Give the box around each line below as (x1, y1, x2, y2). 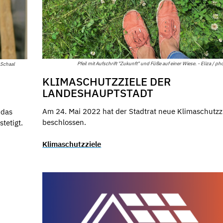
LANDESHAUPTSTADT (42, 85, 154, 100)
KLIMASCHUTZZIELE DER (42, 74, 171, 89)
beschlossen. (42, 117, 87, 127)
